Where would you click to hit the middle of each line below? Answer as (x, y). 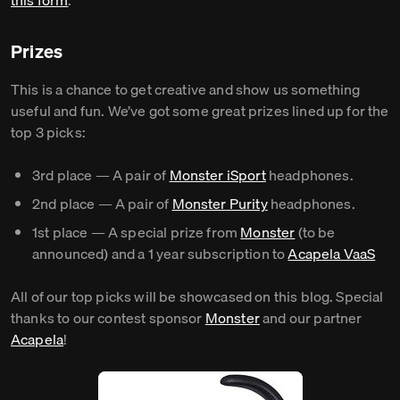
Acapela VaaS (332, 254)
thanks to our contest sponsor (108, 318)
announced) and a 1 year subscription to (160, 254)
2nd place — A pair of (102, 204)
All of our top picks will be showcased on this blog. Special (197, 296)
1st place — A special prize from (137, 232)
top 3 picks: (48, 132)
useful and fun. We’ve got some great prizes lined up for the (200, 111)
